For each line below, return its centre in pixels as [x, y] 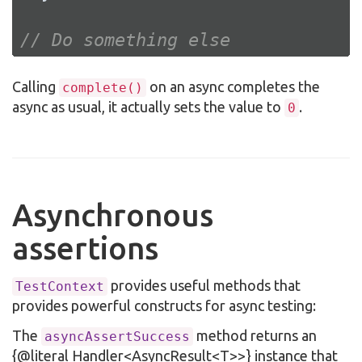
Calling [36, 87]
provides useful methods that [204, 285]
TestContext [60, 286]
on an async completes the [233, 87]
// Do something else [125, 40]
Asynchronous [113, 215]
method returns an [255, 336]
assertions [85, 248]
